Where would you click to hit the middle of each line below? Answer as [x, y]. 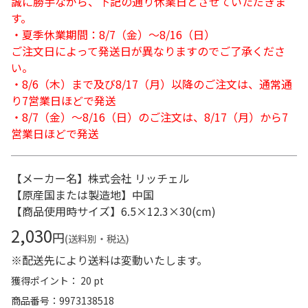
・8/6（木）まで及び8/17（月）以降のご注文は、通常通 [152, 84]
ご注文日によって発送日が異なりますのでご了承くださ [148, 51]
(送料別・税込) [97, 239]
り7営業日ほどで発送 [64, 100]
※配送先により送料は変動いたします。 [109, 260]
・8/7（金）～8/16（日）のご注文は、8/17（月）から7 [150, 117]
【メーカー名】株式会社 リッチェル [100, 178]
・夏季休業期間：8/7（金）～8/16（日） [113, 34]
